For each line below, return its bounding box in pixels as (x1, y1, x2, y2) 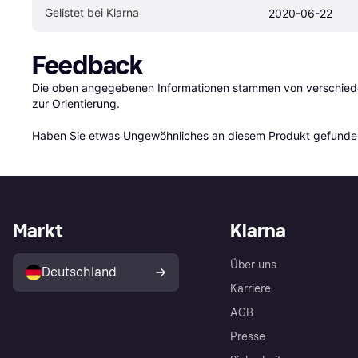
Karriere (230, 282, 271, 296)
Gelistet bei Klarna (45, 6, 139, 19)
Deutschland (42, 265, 117, 280)
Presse (230, 330, 265, 344)
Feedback (32, 50, 143, 81)
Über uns (230, 258, 276, 272)
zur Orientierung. (32, 97, 120, 110)
